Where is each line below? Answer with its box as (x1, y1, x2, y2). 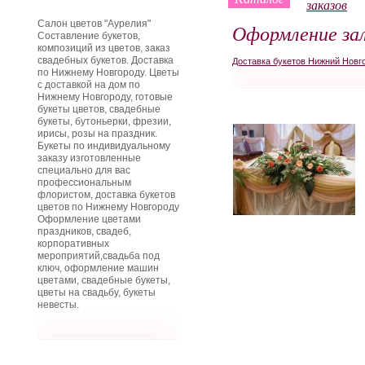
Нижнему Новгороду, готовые (37, 91, 173, 103)
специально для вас (37, 165, 130, 176)
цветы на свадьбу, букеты (37, 287, 156, 298)
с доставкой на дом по (37, 79, 140, 90)
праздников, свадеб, (37, 226, 131, 237)
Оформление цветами (37, 213, 141, 225)
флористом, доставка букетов (37, 189, 175, 200)
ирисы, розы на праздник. (37, 128, 157, 139)
